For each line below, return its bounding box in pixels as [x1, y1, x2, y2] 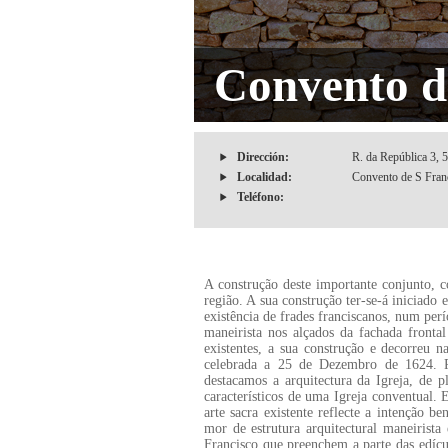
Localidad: [237, 170, 292, 184]
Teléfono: [237, 190, 284, 204]
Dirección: [237, 150, 289, 164]
